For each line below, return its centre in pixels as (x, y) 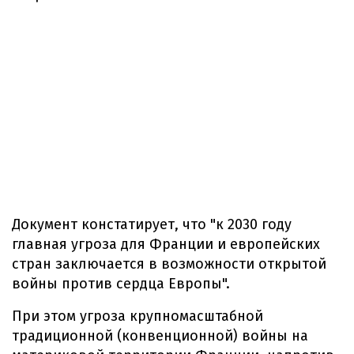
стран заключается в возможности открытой (169, 264)
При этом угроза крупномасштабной (137, 316)
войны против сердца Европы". (121, 284)
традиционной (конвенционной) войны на (160, 336)
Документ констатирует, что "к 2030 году (152, 224)
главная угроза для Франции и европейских (166, 244)
